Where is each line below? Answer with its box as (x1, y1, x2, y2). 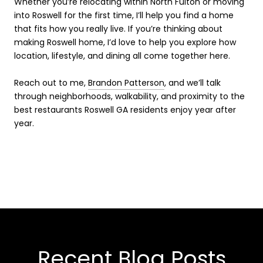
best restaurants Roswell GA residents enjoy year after (14, 104, 236, 116)
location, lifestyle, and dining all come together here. (14, 50, 230, 62)
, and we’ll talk (164, 77, 221, 89)
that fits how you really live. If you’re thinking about (14, 23, 222, 35)
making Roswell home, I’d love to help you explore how (14, 36, 236, 48)
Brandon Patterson (88, 77, 164, 89)
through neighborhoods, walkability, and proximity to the (14, 90, 245, 102)
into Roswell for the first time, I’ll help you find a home (14, 9, 234, 21)
